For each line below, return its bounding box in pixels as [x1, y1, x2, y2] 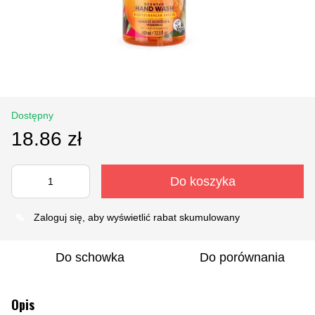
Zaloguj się [34, 211, 82, 223]
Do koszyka [169, 174, 236, 188]
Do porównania [199, 250, 285, 264]
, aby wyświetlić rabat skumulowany [82, 211, 240, 223]
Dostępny [11, 109, 53, 121]
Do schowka [56, 250, 124, 264]
